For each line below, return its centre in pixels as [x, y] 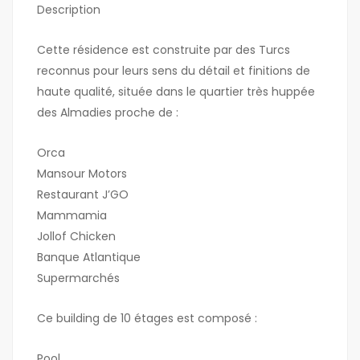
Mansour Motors [82, 174]
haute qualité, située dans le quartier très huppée [176, 92]
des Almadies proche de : [108, 113]
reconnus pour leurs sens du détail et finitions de [174, 71]
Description [69, 10]
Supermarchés [78, 278]
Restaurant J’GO [83, 195]
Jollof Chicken [76, 237]
